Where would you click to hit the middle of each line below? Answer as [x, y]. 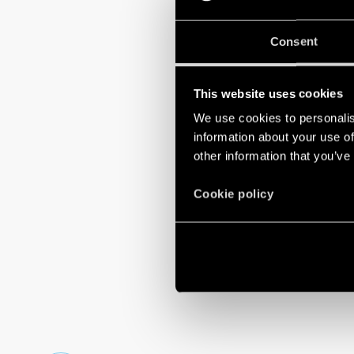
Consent [294, 41]
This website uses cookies [268, 93]
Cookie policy [233, 194]
